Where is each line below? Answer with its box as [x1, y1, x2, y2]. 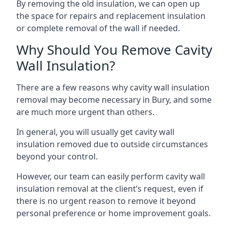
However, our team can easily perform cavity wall [16, 171, 205, 182]
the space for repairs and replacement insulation [16, 10, 205, 21]
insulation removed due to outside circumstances [16, 139, 208, 150]
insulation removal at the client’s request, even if [16, 183, 203, 194]
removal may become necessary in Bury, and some [16, 94, 212, 105]
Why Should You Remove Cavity [16, 40, 212, 59]
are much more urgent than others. [16, 106, 154, 118]
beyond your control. [16, 151, 98, 162]
